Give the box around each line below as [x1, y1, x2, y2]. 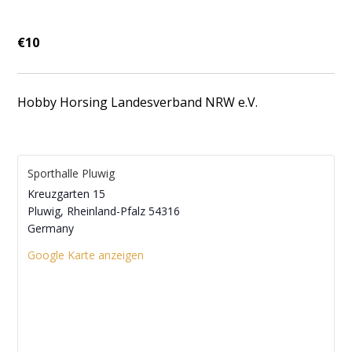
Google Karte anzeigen [27, 247, 145, 262]
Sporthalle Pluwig [27, 166, 115, 181]
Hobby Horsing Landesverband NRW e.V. [17, 93, 258, 111]
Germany [27, 221, 75, 236]
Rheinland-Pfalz [67, 203, 146, 218]
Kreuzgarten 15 [27, 186, 106, 201]
